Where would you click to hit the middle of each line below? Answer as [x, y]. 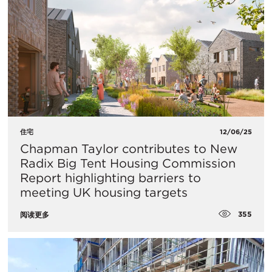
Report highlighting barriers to [110, 178]
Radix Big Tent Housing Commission [128, 164]
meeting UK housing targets [104, 193]
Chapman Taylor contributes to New [129, 149]
